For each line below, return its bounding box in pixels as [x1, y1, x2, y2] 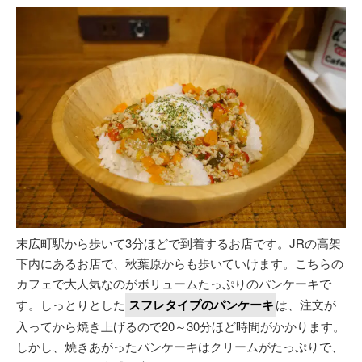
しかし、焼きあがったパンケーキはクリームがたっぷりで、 [16, 338, 343, 356]
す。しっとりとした [16, 296, 125, 314]
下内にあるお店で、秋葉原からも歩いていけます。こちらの [16, 255, 343, 272]
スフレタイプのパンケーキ [128, 296, 274, 314]
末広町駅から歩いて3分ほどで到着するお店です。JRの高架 [16, 234, 341, 252]
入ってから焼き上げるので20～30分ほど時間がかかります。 [16, 318, 345, 335]
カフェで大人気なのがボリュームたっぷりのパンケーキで [16, 275, 331, 293]
